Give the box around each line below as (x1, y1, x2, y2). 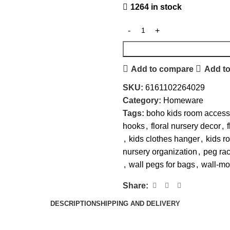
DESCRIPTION (50, 199, 96, 207)
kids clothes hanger (129, 135, 200, 143)
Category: (123, 96, 161, 105)
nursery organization (123, 147, 197, 156)
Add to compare (131, 64, 194, 73)
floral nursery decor (151, 122, 221, 130)
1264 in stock (130, 3, 182, 11)
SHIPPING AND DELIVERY (95, 199, 180, 207)
